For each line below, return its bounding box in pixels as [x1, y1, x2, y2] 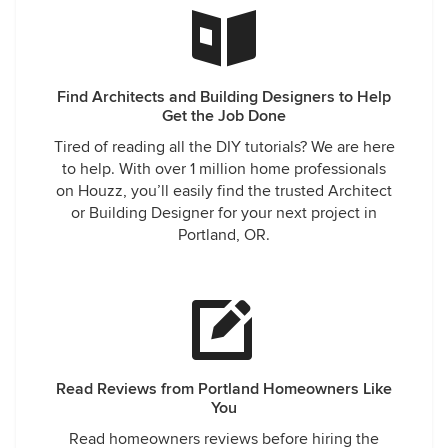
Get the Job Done [162, 106, 286, 126]
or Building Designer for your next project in [71, 203, 377, 223]
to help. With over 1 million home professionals [62, 159, 386, 179]
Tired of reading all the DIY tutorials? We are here [53, 137, 395, 157]
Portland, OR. [178, 225, 270, 245]
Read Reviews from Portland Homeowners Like [56, 379, 392, 399]
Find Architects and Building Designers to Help [57, 87, 391, 107]
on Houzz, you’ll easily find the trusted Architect [56, 181, 392, 201]
